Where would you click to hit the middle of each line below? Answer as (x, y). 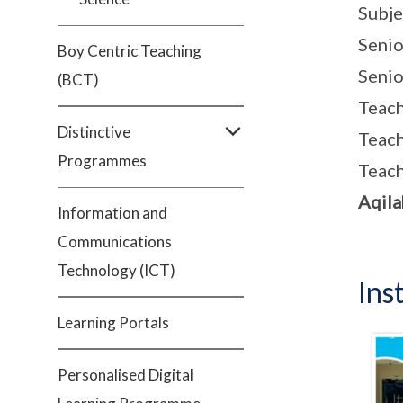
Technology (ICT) (116, 270)
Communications (115, 242)
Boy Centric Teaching (130, 51)
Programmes (102, 161)
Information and (112, 213)
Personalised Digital (125, 375)
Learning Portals (113, 322)
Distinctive (94, 132)
